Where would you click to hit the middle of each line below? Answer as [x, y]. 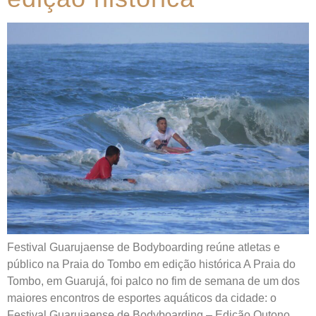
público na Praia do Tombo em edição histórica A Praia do [151, 264]
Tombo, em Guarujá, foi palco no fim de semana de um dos [153, 281]
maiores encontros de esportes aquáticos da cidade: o [142, 298]
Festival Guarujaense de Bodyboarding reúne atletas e [144, 247]
